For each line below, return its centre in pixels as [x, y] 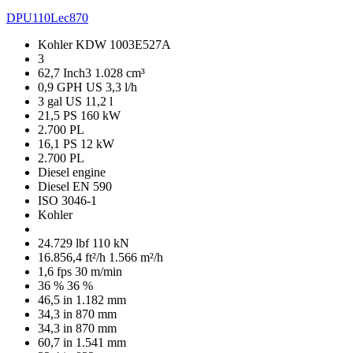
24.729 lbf [65, 243]
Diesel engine [72, 172]
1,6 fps [56, 271]
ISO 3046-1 [67, 200]
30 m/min [98, 271]
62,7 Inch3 [66, 72]
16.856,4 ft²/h [73, 257]
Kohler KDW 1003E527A [104, 44]
